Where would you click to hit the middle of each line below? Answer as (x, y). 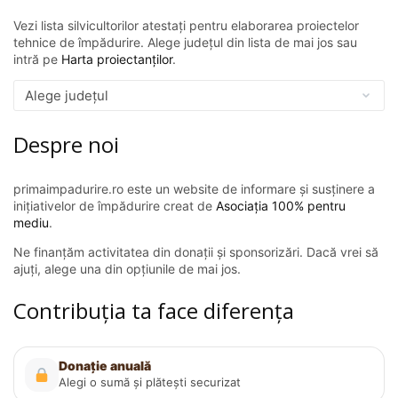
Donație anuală (105, 366)
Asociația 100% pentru (281, 205)
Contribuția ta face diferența (154, 310)
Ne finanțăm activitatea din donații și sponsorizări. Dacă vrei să (196, 251)
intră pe (37, 59)
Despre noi (66, 144)
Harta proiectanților (117, 59)
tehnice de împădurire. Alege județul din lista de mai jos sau (185, 42)
